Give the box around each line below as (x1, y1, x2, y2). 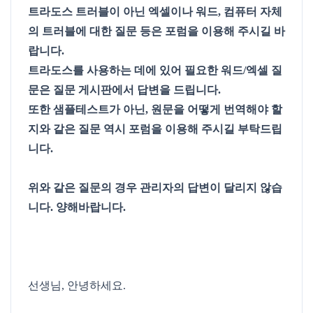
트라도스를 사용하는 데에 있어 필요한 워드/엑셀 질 (28, 64, 282, 76)
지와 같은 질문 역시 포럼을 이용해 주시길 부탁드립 (28, 123, 282, 135)
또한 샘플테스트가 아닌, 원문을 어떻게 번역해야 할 (28, 103, 282, 115)
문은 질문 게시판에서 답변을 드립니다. (28, 84, 221, 96)
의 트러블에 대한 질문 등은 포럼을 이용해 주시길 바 (28, 25, 285, 37)
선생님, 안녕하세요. (28, 279, 126, 291)
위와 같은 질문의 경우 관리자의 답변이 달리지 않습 (28, 182, 282, 194)
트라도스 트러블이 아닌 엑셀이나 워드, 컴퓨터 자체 (28, 6, 282, 17)
